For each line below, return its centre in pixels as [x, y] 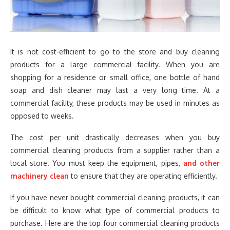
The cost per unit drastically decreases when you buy [115, 137]
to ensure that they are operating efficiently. [143, 176]
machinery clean [40, 176]
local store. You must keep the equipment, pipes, [97, 163]
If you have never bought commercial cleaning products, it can [115, 197]
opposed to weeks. [42, 116]
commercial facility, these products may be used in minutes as [115, 103]
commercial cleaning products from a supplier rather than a [115, 150]
